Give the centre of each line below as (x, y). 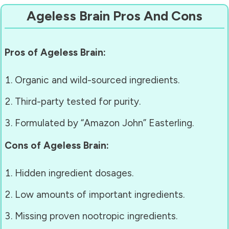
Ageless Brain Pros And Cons (114, 16)
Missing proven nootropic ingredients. (96, 216)
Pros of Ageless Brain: (55, 52)
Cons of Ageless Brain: (57, 145)
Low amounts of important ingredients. (100, 194)
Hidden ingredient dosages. (74, 173)
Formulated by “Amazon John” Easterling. (104, 123)
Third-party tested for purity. (78, 101)
